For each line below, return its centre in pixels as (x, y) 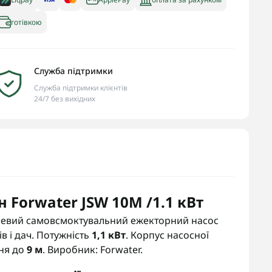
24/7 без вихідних (65, 99)
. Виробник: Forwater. (93, 250)
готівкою (26, 22)
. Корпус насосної (167, 235)
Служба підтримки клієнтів (81, 88)
